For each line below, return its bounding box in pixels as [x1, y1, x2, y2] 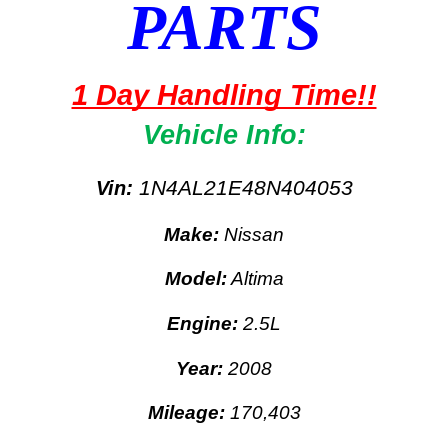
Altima [226, 268, 284, 290]
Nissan [219, 223, 284, 245]
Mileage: [147, 402, 230, 424]
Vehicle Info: [142, 120, 306, 151]
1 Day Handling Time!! [71, 78, 377, 112]
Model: [164, 268, 227, 290]
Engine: [167, 313, 243, 335]
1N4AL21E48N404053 [132, 176, 353, 201]
